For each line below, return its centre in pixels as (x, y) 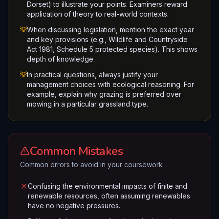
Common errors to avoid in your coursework (91, 164)
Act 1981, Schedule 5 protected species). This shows (112, 49)
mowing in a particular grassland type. (88, 104)
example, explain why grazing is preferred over (104, 94)
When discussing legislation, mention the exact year (110, 30)
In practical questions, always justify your (92, 75)
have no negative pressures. (74, 206)
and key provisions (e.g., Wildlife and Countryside (107, 39)
